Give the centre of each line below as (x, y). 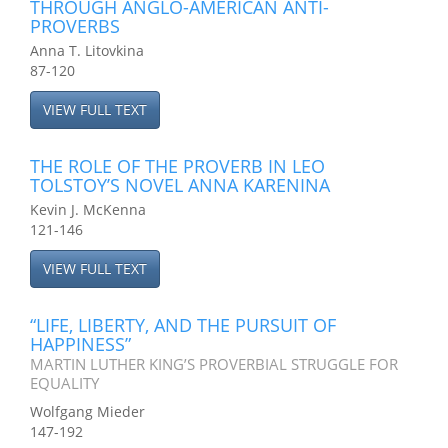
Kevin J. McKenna (88, 209)
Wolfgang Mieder (87, 411)
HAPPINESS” (80, 344)
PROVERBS (75, 26)
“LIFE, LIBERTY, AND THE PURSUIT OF (183, 325)
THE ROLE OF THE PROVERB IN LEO (177, 166)
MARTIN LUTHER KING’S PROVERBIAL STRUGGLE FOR (214, 364)
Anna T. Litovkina (87, 50)
